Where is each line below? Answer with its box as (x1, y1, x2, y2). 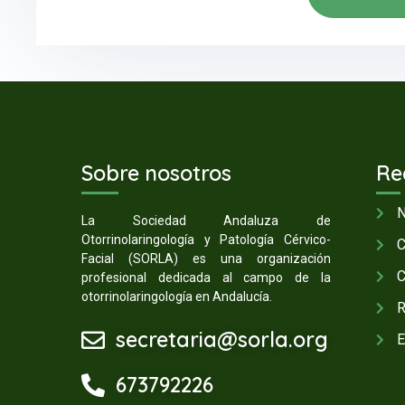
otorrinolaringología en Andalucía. (81, 289, 272, 305)
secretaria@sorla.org (115, 325, 328, 353)
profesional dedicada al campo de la (81, 270, 331, 286)
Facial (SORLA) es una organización (81, 251, 331, 267)
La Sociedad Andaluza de (81, 213, 331, 229)
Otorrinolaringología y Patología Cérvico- (81, 232, 331, 248)
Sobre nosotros (81, 160, 231, 187)
